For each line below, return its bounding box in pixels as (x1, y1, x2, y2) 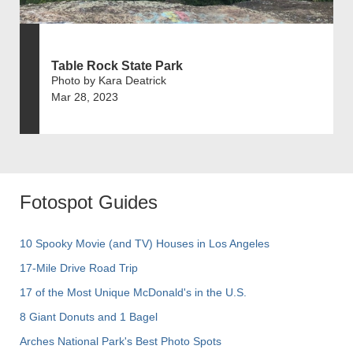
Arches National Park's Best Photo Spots (20, 335, 221, 348)
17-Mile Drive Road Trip (20, 262, 138, 275)
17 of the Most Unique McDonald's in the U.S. (20, 286, 247, 299)
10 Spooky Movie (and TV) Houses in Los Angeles (20, 237, 269, 251)
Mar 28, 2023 (51, 91, 118, 104)
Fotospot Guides (20, 191, 158, 214)
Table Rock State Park (51, 59, 183, 73)
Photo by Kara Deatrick (51, 74, 166, 87)
